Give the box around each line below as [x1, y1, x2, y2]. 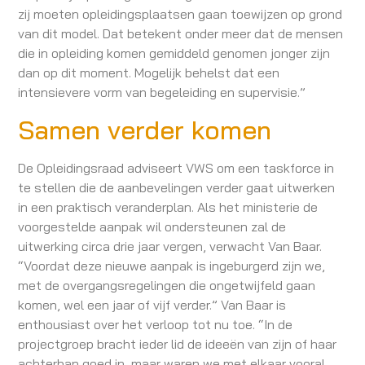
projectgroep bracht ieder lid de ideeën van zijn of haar [18, 335, 337, 352]
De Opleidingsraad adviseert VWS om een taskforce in [18, 159, 335, 176]
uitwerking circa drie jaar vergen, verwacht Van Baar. [18, 237, 323, 254]
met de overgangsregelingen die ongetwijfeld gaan [18, 276, 316, 293]
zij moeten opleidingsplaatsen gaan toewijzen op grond [18, 6, 343, 23]
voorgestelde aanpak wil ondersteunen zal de [18, 218, 287, 235]
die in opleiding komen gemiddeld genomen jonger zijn [18, 45, 331, 62]
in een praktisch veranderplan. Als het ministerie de [18, 198, 319, 215]
